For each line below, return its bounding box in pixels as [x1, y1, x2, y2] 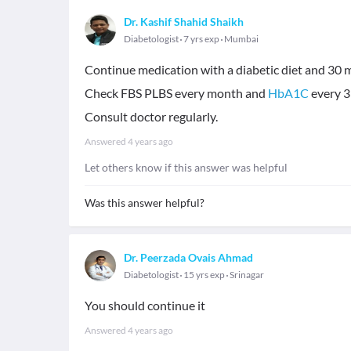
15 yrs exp [182, 269, 226, 280]
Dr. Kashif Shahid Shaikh [124, 15, 244, 28]
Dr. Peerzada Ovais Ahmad [124, 251, 253, 264]
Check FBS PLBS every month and [85, 85, 268, 100]
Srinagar [230, 269, 264, 280]
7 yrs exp [182, 33, 221, 45]
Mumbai [224, 33, 259, 45]
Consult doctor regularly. [85, 109, 218, 124]
